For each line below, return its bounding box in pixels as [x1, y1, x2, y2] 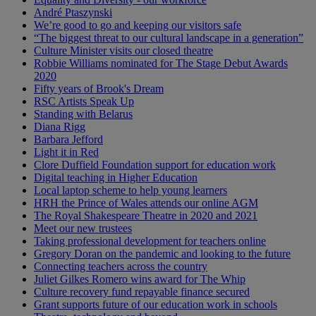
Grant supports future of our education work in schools [34, 298, 277, 310]
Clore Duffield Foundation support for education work [34, 158, 276, 171]
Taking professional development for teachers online [34, 234, 266, 247]
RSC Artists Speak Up [34, 95, 134, 107]
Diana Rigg [34, 120, 85, 133]
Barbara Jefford [34, 133, 103, 145]
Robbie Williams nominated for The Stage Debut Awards [34, 56, 288, 69]
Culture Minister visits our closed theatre [34, 44, 213, 56]
